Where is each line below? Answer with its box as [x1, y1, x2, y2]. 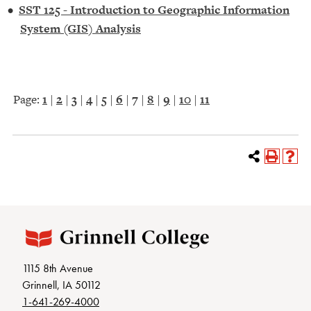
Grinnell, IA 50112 [22, 278, 101, 293]
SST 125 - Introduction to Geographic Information [19, 1, 289, 18]
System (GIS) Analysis [20, 20, 141, 37]
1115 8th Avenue [22, 261, 93, 276]
